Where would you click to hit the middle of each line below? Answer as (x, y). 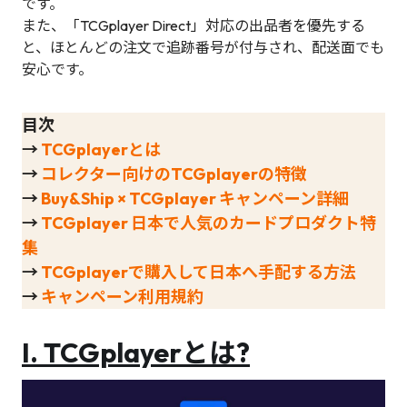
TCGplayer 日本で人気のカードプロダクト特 (208, 223)
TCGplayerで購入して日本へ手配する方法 (199, 272)
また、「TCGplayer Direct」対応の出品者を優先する (194, 25)
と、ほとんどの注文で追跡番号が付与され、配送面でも (203, 47)
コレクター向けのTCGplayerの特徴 (174, 174)
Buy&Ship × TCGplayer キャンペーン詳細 (195, 199)
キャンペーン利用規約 (122, 297)
